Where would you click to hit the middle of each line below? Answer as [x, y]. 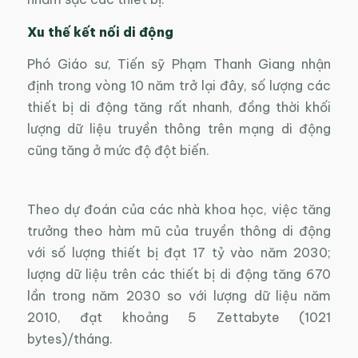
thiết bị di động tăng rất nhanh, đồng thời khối [179, 107]
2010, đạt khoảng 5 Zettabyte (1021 [179, 318]
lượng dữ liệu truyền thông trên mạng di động [179, 129]
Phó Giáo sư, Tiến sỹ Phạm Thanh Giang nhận [179, 64]
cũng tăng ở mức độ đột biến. [118, 151]
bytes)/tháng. [70, 339]
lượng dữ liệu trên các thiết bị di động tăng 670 [179, 274]
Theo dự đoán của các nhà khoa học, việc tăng [179, 210]
